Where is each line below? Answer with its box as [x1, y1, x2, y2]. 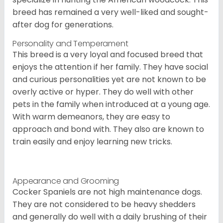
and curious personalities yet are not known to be [12, 74, 206, 86]
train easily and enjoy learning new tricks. [12, 136, 172, 148]
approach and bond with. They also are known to [12, 123, 204, 135]
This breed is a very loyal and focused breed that [12, 49, 203, 61]
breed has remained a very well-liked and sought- [12, 6, 209, 18]
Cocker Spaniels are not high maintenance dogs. [12, 186, 202, 198]
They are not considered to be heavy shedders [12, 199, 196, 211]
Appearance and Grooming [12, 175, 119, 187]
